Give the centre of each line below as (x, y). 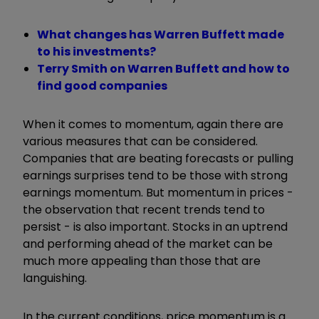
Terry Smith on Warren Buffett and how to (163, 68)
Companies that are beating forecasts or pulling (158, 158)
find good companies (102, 85)
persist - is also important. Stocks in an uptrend (155, 226)
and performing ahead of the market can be (148, 244)
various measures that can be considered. (142, 141)
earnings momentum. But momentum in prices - (158, 192)
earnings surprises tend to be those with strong (155, 175)
